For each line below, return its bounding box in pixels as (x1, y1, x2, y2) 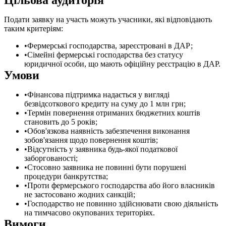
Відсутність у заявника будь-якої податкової (27, 144, 178, 153)
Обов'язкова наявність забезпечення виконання (27, 126, 190, 135)
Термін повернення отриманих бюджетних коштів (27, 108, 200, 117)
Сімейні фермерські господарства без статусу (27, 50, 183, 59)
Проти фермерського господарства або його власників (27, 181, 215, 190)
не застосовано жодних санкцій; (24, 190, 135, 199)
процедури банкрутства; (24, 172, 108, 181)
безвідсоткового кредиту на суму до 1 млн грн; (24, 99, 186, 108)
